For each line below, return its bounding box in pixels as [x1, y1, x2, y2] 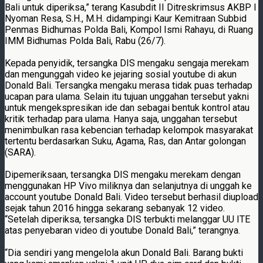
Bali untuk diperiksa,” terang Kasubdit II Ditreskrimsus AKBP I [5, 1, 257, 13]
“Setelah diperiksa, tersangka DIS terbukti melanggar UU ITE [5, 213, 250, 225]
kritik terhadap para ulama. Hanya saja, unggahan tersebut [5, 113, 237, 124]
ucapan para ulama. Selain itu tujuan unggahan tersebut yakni [5, 90, 249, 102]
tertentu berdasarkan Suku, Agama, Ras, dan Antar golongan [5, 135, 246, 147]
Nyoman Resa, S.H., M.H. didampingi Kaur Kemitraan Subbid [5, 12, 247, 24]
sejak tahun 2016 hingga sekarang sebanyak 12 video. [5, 202, 225, 214]
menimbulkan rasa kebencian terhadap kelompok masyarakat [5, 124, 253, 136]
